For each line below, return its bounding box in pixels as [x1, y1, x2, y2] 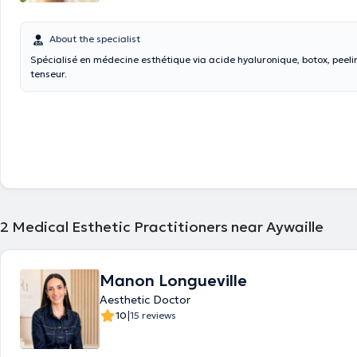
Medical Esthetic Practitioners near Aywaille [12, 218, 324, 236]
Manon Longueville [100, 270, 247, 291]
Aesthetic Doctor [100, 292, 190, 307]
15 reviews [130, 309, 176, 321]
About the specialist [49, 33, 140, 45]
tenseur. [30, 68, 67, 80]
